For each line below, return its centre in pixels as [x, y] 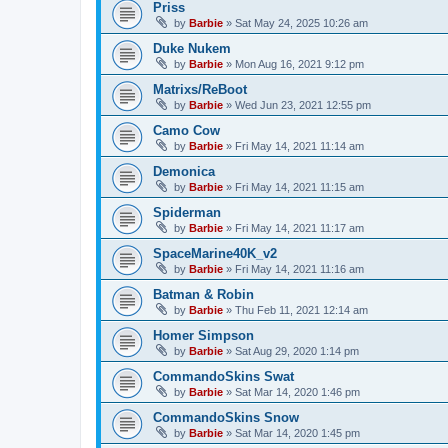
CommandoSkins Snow [226, 417]
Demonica [184, 171]
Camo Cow [186, 130]
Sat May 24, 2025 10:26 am [301, 22]
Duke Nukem [192, 48]
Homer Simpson [203, 335]
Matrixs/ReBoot [200, 89]
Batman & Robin [203, 294]
